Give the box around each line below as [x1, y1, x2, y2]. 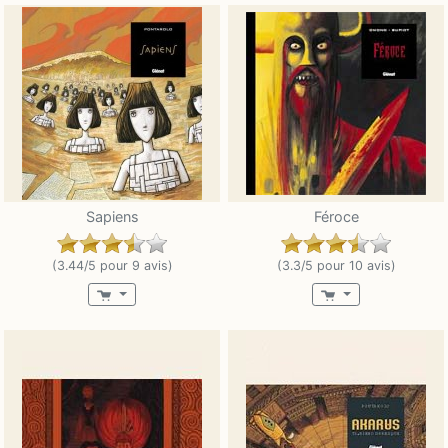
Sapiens [85, 208, 139, 226]
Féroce [313, 208, 359, 226]
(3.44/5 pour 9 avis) [51, 258, 173, 274]
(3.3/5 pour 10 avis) [276, 258, 396, 274]
